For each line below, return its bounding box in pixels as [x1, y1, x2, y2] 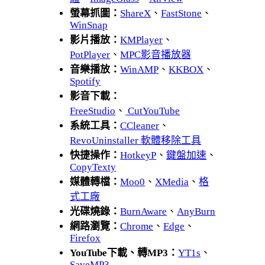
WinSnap [70, 19, 108, 31]
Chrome [120, 220, 154, 232]
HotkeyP [120, 149, 157, 161]
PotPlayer [70, 49, 111, 60]
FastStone [161, 7, 202, 19]
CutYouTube [125, 105, 180, 117]
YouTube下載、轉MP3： [70, 247, 179, 258]
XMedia [155, 176, 189, 188]
